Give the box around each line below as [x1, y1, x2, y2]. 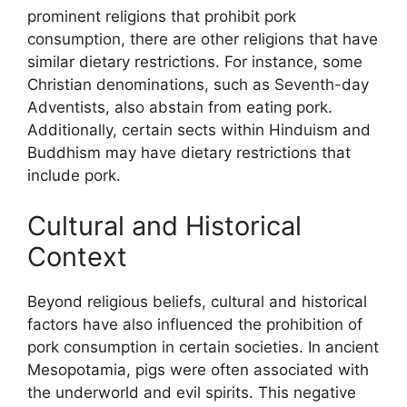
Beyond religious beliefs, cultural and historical [27, 292, 367, 311]
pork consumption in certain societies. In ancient [27, 337, 379, 356]
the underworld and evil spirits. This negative [27, 382, 356, 402]
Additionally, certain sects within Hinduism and [27, 121, 371, 140]
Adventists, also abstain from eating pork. [27, 98, 333, 117]
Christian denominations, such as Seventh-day [27, 75, 369, 94]
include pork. [27, 166, 121, 185]
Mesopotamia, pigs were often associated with [27, 360, 369, 379]
